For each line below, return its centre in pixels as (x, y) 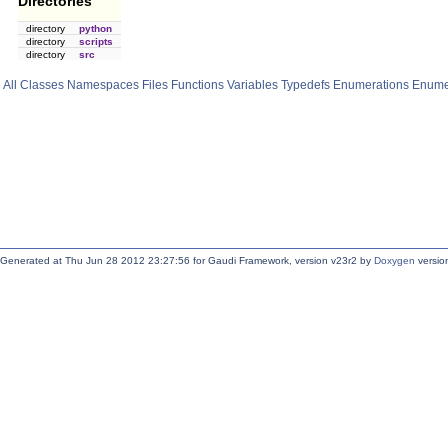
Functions (197, 85)
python (95, 29)
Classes (42, 85)
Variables (252, 85)
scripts (96, 42)
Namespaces (103, 85)
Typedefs (305, 85)
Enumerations (371, 85)
